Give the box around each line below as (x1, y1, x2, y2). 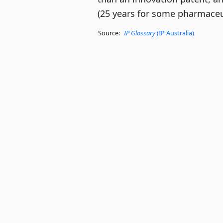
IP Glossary (124, 28, 155, 38)
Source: (98, 28, 120, 38)
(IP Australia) (155, 28, 194, 38)
